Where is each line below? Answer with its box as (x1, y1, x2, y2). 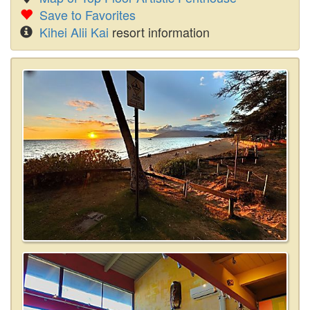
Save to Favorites (39, 6, 136, 24)
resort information (109, 23, 210, 41)
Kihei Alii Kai (39, 23, 109, 41)
